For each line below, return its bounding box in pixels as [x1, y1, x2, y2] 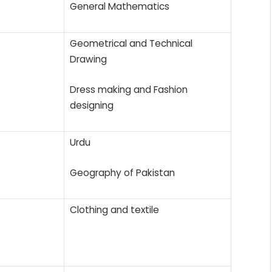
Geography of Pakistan [70, 166, 175, 179]
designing [70, 98, 114, 112]
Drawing [70, 52, 107, 66]
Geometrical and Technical [70, 36, 192, 50]
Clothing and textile [70, 203, 159, 216]
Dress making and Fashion [70, 83, 188, 96]
